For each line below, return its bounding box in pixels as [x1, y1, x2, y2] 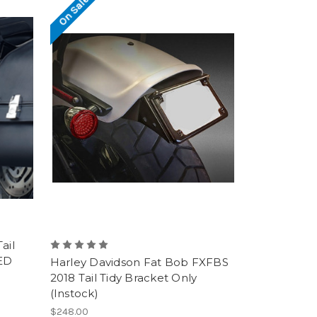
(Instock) [50, 286, 98, 300]
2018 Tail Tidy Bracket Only [50, 270, 197, 284]
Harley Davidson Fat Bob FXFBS [50, 255, 229, 269]
